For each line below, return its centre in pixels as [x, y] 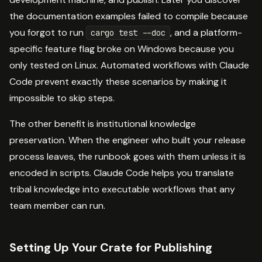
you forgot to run [48, 32]
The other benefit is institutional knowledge [103, 123]
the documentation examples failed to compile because [129, 16]
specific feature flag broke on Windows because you [122, 49]
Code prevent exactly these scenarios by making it [118, 81]
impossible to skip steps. [62, 98]
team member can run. [57, 205]
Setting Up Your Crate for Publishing [111, 247]
